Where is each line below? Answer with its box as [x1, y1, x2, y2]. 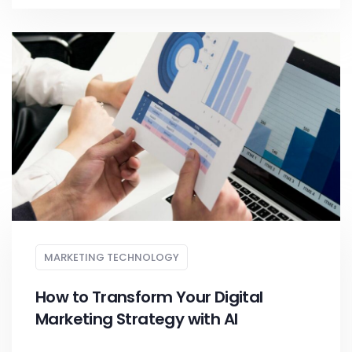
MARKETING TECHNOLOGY [44, 250, 179, 265]
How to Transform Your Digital [35, 286, 263, 308]
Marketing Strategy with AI [35, 308, 238, 330]
